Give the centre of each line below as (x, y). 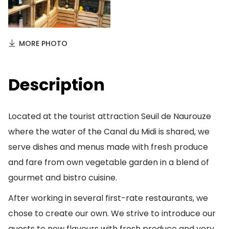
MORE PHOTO (43, 43)
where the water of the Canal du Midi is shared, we (109, 132)
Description (56, 85)
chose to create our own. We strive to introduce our (112, 213)
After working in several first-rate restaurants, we (108, 198)
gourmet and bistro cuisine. (63, 178)
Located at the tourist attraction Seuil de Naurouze (110, 116)
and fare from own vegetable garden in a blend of (109, 162)
